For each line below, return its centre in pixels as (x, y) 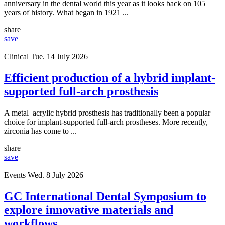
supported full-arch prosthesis (81, 91)
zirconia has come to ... (40, 131)
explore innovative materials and (89, 210)
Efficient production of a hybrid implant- (110, 78)
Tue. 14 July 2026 (59, 56)
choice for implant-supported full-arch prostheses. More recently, (106, 122)
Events (15, 175)
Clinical (16, 56)
